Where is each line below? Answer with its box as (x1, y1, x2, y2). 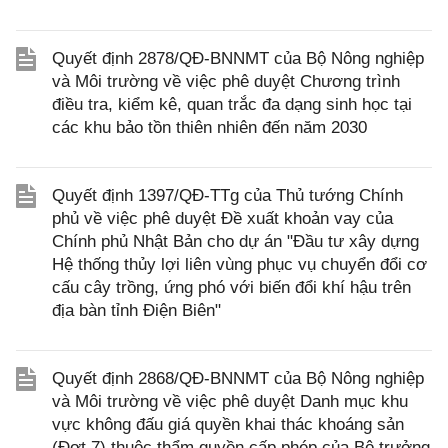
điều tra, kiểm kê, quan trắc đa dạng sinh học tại (52, 95, 412, 114)
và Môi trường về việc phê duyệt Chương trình (52, 72, 400, 91)
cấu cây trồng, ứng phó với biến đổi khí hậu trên (52, 278, 411, 297)
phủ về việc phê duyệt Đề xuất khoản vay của (52, 209, 393, 228)
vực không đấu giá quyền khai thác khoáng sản (52, 415, 404, 434)
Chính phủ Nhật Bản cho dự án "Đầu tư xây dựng (52, 232, 419, 251)
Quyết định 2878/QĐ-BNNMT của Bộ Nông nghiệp (52, 49, 424, 68)
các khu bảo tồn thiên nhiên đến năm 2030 (52, 118, 367, 137)
